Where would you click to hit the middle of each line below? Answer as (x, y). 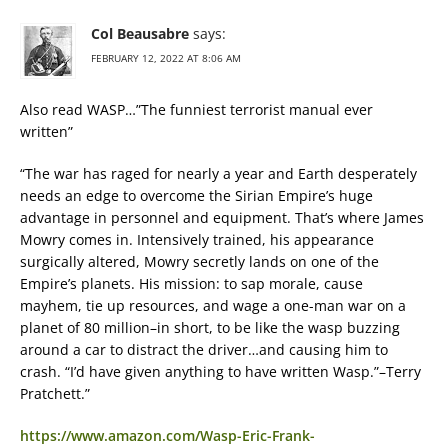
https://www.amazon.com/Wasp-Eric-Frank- (167, 436)
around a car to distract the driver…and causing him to (204, 350)
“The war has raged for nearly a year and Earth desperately (218, 174)
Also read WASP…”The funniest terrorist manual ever (196, 110)
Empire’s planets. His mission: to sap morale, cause (191, 284)
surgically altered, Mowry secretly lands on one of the (199, 262)
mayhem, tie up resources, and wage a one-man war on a (213, 306)
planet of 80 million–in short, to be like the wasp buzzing (210, 328)
